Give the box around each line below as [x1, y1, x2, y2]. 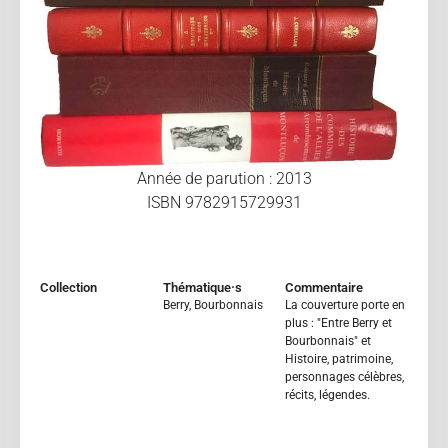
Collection [40, 279, 97, 295]
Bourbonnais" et [285, 333, 372, 348]
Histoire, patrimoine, [285, 351, 394, 366]
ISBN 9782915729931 [146, 192, 302, 212]
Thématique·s [162, 279, 242, 295]
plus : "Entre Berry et [285, 315, 393, 330]
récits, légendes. [285, 387, 371, 402]
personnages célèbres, [285, 369, 405, 384]
